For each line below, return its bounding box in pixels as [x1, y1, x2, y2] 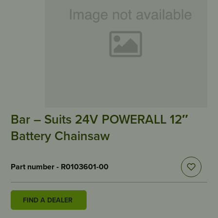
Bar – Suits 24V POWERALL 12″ [11, 110, 188, 128]
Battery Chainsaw [11, 127, 110, 145]
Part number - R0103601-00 [11, 161, 109, 173]
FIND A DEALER [23, 195, 73, 205]
